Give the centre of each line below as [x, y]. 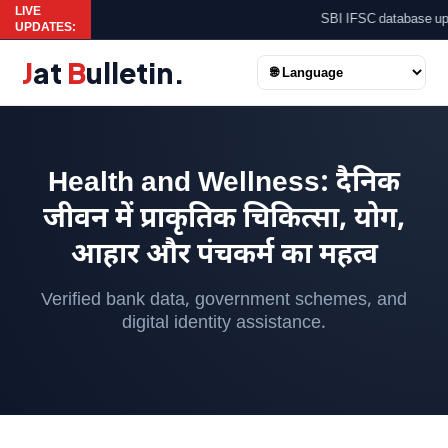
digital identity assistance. [224, 323]
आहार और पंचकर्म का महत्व [224, 256]
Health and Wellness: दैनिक [224, 184]
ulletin [130, 72]
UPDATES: [45, 27]
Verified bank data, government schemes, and [224, 300]
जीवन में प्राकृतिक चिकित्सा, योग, [224, 220]
